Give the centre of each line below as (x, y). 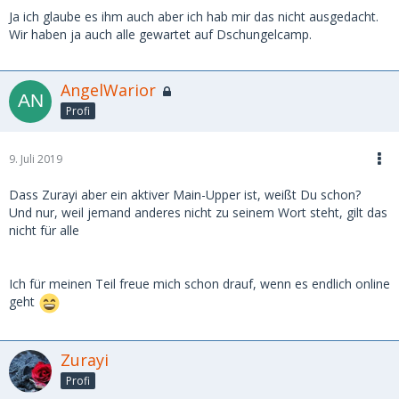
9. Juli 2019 (36, 159)
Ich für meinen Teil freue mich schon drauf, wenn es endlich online (199, 284)
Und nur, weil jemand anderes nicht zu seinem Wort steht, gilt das (198, 212)
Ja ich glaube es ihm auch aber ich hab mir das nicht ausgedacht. (194, 16)
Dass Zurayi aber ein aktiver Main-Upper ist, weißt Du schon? (185, 195)
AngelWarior (108, 90)
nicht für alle (44, 230)
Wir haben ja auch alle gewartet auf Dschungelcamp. (160, 34)
